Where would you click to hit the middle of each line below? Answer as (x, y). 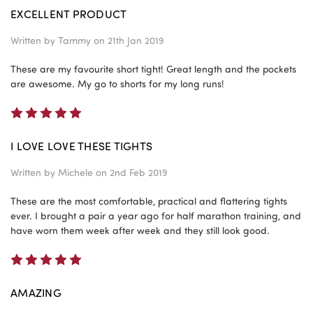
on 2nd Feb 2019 (130, 172)
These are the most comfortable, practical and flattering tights (149, 201)
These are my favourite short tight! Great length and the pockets (153, 68)
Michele (75, 172)
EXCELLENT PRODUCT (69, 13)
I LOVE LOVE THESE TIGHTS (81, 145)
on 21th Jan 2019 (128, 40)
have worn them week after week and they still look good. (140, 230)
